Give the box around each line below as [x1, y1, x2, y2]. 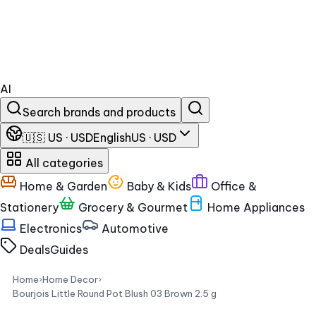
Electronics [17, 221, 82, 236]
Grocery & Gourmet [75, 200, 188, 214]
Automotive [99, 221, 169, 236]
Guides [50, 243, 88, 257]
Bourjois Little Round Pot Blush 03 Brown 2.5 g [13, 288, 217, 299]
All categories [23, 156, 103, 170]
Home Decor [42, 274, 98, 285]
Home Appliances [205, 200, 305, 214]
